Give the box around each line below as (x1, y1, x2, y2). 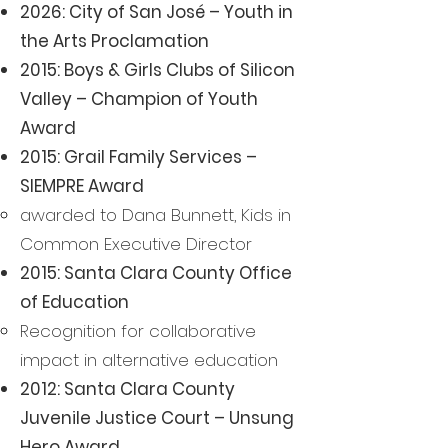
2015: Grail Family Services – (20, 145, 257, 169)
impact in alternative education (20, 348, 278, 372)
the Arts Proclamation (20, 29, 213, 53)
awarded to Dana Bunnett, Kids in (20, 203, 291, 227)
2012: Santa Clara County (20, 377, 235, 401)
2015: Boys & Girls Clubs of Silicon (20, 58, 295, 82)
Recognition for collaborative (20, 319, 256, 343)
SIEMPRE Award (20, 174, 144, 198)
